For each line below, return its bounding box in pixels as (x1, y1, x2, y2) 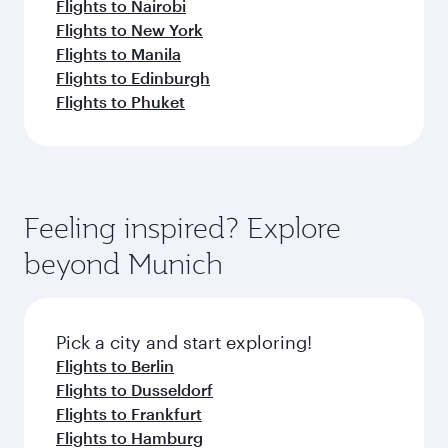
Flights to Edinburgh (56, 68, 210, 87)
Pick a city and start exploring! (56, 331, 312, 353)
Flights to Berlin (56, 356, 174, 375)
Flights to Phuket (56, 92, 185, 111)
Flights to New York (56, 20, 203, 39)
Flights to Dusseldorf (56, 380, 213, 399)
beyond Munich (24, 245, 223, 282)
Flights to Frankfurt (56, 404, 202, 423)
